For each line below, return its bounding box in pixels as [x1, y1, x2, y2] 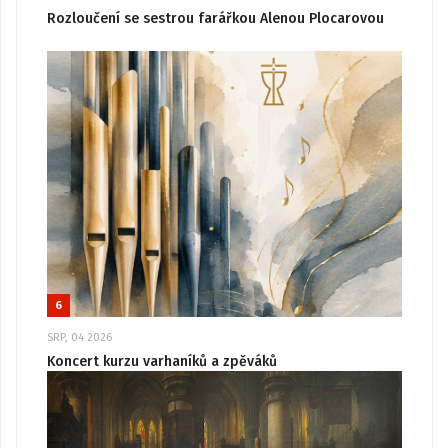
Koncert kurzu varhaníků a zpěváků [47, 352, 277, 370]
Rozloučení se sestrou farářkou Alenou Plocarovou [47, 10, 384, 27]
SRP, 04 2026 [47, 330, 112, 344]
